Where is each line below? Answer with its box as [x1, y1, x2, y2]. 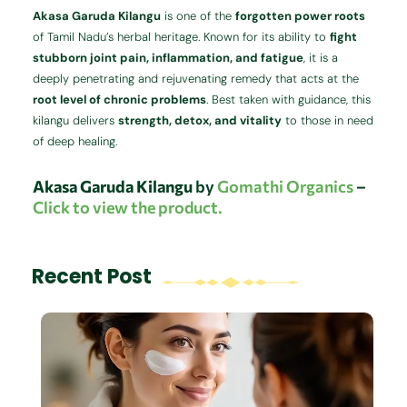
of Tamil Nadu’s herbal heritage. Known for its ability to [33, 29, 331, 45]
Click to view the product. [33, 197, 223, 218]
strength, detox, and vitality [118, 113, 283, 129]
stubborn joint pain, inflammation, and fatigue [33, 50, 304, 66]
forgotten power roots [235, 8, 366, 25]
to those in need [282, 113, 374, 129]
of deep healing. [33, 134, 118, 150]
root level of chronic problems [33, 92, 207, 108]
